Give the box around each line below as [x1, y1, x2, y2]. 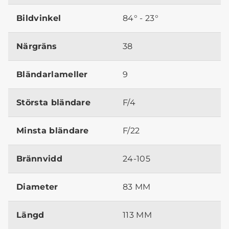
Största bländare [16, 98, 91, 108]
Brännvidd [16, 154, 62, 164]
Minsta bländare [16, 126, 89, 136]
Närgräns [16, 41, 57, 52]
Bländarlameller [16, 70, 88, 80]
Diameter [16, 182, 58, 192]
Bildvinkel [16, 13, 61, 24]
